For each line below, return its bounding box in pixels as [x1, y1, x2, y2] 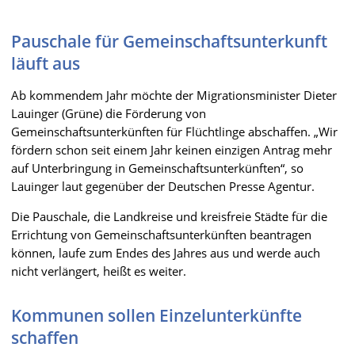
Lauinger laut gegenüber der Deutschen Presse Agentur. [11, 177, 315, 194]
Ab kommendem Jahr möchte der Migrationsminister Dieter [11, 86, 337, 103]
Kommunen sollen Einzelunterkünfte [11, 303, 302, 326]
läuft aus [11, 52, 80, 74]
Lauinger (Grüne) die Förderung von [11, 105, 206, 121]
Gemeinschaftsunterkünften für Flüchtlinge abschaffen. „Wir [11, 123, 338, 139]
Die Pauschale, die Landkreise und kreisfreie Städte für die [11, 208, 327, 224]
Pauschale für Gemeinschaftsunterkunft [11, 29, 327, 52]
